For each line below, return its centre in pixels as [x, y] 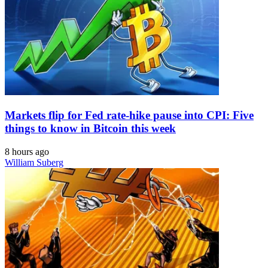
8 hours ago [27, 151]
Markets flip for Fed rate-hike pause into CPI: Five [129, 115]
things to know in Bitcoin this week [90, 128]
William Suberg [34, 162]
